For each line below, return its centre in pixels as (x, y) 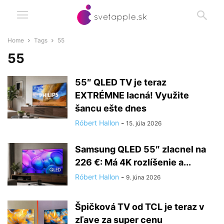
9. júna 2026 (143, 177)
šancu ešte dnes (111, 108)
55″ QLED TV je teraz (121, 82)
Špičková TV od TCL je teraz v (140, 207)
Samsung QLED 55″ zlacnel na (140, 149)
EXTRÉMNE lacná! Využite (132, 95)
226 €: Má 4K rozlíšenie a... (133, 162)
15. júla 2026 (144, 123)
